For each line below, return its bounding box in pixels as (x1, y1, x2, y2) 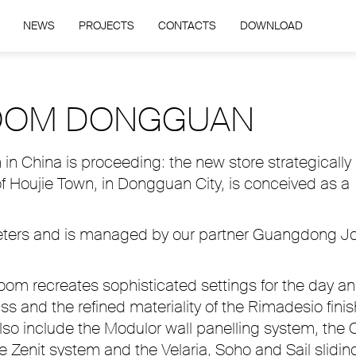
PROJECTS (78, 18, 134, 33)
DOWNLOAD (239, 18, 303, 33)
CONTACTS (157, 18, 216, 33)
